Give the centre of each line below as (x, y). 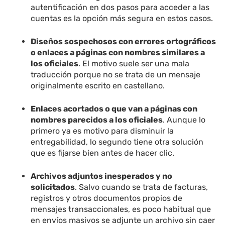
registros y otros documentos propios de (107, 198)
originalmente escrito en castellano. (98, 86)
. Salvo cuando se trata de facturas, (142, 187)
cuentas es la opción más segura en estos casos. (122, 19)
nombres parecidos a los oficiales (97, 120)
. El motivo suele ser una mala (134, 64)
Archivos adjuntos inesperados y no (102, 176)
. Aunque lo (184, 120)
